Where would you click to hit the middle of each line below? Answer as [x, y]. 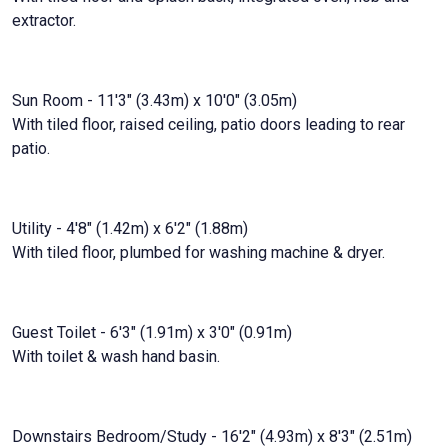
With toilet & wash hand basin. [116, 356]
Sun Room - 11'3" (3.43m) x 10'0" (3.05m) [154, 100]
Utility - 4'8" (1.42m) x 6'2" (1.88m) [130, 228]
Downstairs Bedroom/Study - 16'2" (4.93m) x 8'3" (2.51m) [212, 436]
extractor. [44, 20]
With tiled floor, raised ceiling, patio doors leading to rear [208, 124]
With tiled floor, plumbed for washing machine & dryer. [198, 252]
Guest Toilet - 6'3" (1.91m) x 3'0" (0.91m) [152, 332]
